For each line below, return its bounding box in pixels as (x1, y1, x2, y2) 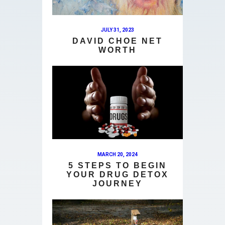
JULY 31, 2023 (101, 27, 134, 33)
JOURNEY (92, 179, 143, 188)
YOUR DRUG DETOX (66, 170, 169, 179)
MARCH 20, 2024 (97, 151, 138, 157)
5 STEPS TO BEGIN (68, 161, 167, 170)
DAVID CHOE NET (72, 37, 163, 46)
